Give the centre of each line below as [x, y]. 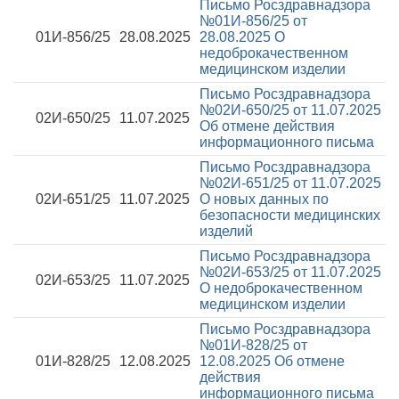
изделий [226, 231]
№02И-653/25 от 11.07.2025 [290, 272]
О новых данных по [264, 199]
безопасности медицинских [290, 215]
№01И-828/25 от [253, 345]
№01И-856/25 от [253, 21]
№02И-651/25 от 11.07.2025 [290, 183]
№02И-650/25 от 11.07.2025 [290, 110]
